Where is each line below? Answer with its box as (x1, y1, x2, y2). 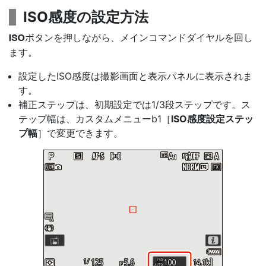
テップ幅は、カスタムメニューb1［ (18, 113, 171, 125)
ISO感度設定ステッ (171, 113, 254, 125)
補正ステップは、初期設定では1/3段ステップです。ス (18, 99, 251, 110)
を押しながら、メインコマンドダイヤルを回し (53, 31, 253, 43)
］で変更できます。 (37, 127, 123, 139)
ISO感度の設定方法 (23, 8, 148, 26)
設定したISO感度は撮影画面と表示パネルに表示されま (18, 70, 252, 82)
